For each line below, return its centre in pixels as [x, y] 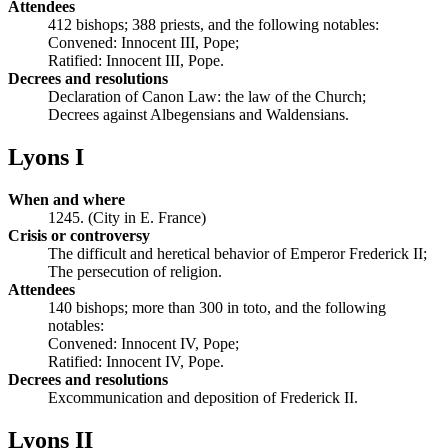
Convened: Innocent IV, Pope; [143, 343]
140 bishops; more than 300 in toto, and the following [217, 307]
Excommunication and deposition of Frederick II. [203, 397]
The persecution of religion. [135, 271]
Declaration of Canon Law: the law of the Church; [207, 97]
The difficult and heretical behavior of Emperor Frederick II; [237, 253]
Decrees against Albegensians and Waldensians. [198, 115]
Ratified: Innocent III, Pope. [136, 61]
